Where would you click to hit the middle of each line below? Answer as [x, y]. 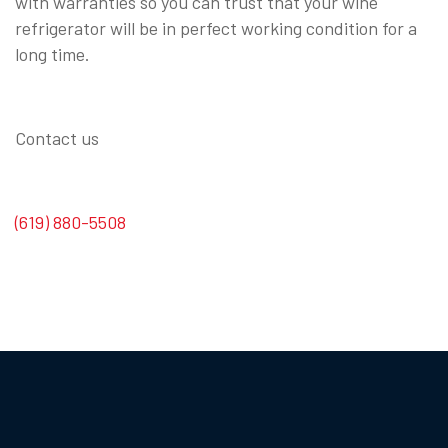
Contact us [57, 137]
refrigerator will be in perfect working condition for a [216, 27]
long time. [52, 53]
